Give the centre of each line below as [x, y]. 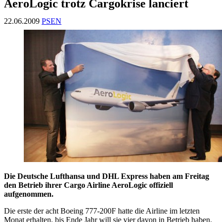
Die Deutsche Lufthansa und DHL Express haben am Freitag [107, 176]
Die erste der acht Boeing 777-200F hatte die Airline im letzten [102, 211]
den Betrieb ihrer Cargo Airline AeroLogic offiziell [88, 185]
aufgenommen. [29, 194]
